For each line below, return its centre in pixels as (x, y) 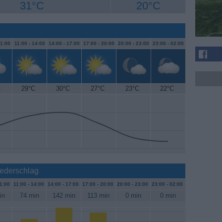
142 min (64, 196)
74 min (29, 196)
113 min (98, 196)
